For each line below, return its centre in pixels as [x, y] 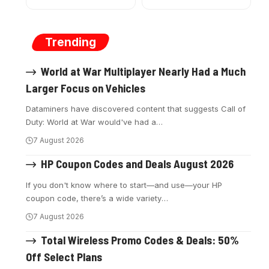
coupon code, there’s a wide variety [94, 198]
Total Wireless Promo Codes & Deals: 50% [140, 240]
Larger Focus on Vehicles [86, 88]
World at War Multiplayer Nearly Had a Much [143, 71]
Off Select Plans [64, 257]
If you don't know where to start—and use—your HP [124, 185]
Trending [71, 42]
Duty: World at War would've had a [91, 122]
